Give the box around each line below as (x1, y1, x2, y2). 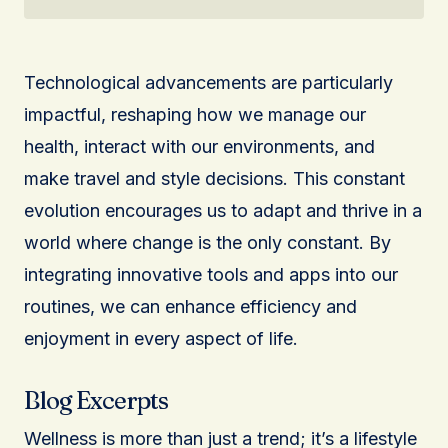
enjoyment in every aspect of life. (24, 328, 298, 350)
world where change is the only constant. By (24, 232, 391, 254)
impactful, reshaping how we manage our (24, 104, 366, 126)
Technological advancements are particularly (24, 72, 393, 94)
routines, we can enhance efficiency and (24, 296, 357, 318)
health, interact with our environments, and (24, 136, 375, 158)
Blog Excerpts (24, 386, 169, 416)
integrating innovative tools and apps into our (24, 264, 398, 286)
